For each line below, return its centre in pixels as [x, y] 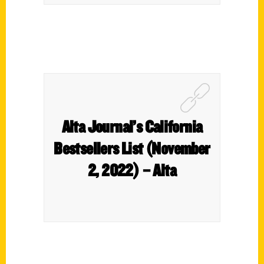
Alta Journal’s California [132, 126]
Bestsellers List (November [132, 148]
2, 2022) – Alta [132, 170]
